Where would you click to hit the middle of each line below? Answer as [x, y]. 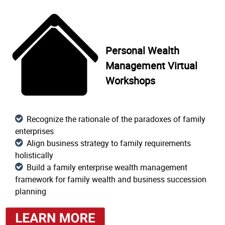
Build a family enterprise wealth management [107, 167]
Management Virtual [151, 66]
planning [31, 191]
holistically [34, 155]
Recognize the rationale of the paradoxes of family [116, 119]
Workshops [130, 81]
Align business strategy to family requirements [109, 143]
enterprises [34, 131]
